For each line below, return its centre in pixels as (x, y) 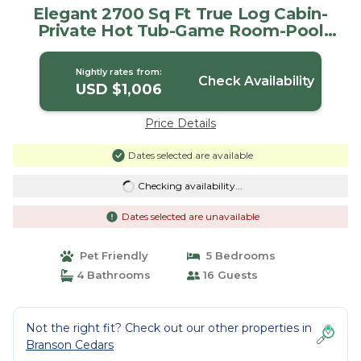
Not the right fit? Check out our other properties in (169, 328)
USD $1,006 (119, 89)
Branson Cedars (70, 345)
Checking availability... (190, 186)
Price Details (180, 123)
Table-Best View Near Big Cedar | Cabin (180, 48)
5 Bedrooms (238, 255)
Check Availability (256, 81)
